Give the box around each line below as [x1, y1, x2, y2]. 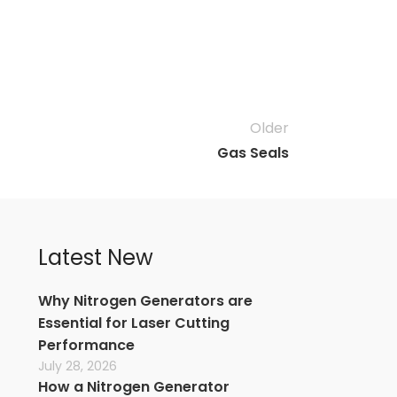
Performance [38, 335, 135, 355]
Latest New [38, 243, 153, 272]
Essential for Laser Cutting [38, 313, 230, 333]
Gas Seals [217, 143, 289, 163]
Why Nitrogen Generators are [38, 291, 253, 311]
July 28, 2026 [38, 357, 117, 375]
